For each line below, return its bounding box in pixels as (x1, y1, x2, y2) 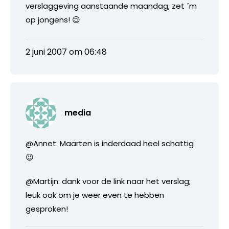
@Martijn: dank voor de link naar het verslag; (26, 175, 191, 187)
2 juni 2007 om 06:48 (26, 45, 107, 58)
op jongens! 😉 (26, 14, 80, 25)
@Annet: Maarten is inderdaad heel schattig (26, 138, 194, 149)
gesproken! (26, 203, 68, 214)
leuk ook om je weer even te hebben (26, 189, 164, 200)
